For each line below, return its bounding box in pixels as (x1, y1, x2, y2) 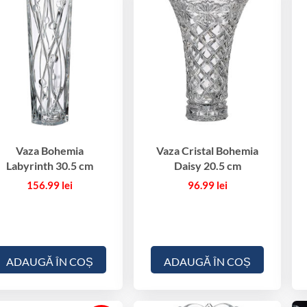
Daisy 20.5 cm (173, 159, 241, 173)
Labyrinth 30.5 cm (5, 159, 93, 173)
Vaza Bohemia (15, 144, 84, 158)
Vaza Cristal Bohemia (156, 144, 259, 158)
